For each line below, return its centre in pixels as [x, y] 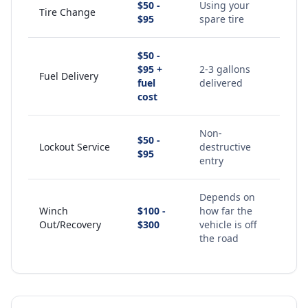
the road [219, 238]
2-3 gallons [225, 69]
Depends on [227, 197]
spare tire [222, 19]
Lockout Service [75, 147]
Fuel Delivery [69, 76]
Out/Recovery [70, 224]
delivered [221, 83]
